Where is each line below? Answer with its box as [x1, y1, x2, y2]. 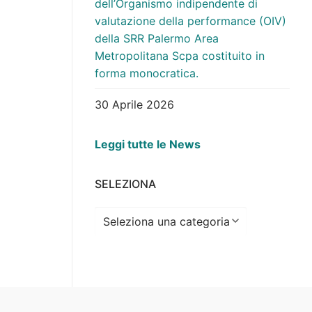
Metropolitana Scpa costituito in [95, 48, 265, 63]
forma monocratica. [95, 65, 198, 80]
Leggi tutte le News [95, 136, 201, 151]
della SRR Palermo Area [95, 31, 219, 45]
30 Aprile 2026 [95, 97, 174, 111]
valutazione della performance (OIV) [95, 13, 286, 28]
